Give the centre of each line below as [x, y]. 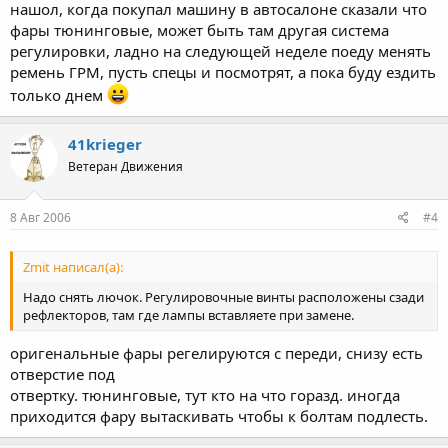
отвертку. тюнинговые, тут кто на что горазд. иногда [205, 394]
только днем [58, 94]
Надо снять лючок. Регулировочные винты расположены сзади [223, 297]
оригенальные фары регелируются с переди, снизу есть [216, 352]
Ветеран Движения [125, 166]
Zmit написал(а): [73, 267]
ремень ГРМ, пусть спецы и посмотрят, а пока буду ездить [223, 71]
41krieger [105, 143]
